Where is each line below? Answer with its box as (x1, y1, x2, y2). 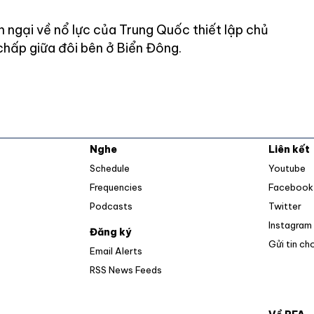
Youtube (268, 163, 306, 175)
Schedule (90, 163, 130, 175)
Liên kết (268, 143, 310, 156)
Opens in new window (162, 259, 257, 271)
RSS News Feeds (90, 264, 163, 276)
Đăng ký (90, 226, 132, 239)
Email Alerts (90, 245, 143, 257)
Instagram (268, 219, 312, 231)
